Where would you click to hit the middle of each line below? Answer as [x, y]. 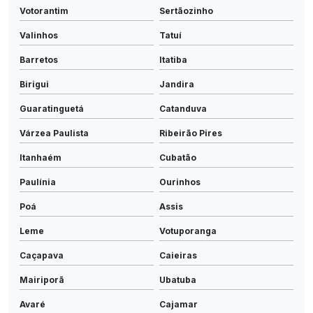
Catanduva [183, 108]
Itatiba [173, 59]
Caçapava [42, 255]
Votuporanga [188, 231]
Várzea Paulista [54, 133]
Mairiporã [42, 279]
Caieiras [178, 255]
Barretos [39, 59]
